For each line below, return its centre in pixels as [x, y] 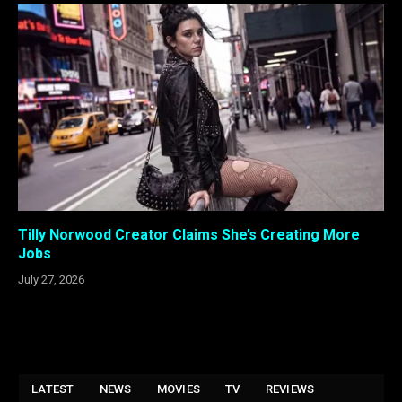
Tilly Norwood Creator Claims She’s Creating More [189, 234]
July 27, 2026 [51, 279]
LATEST [53, 389]
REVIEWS [290, 389]
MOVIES [179, 389]
